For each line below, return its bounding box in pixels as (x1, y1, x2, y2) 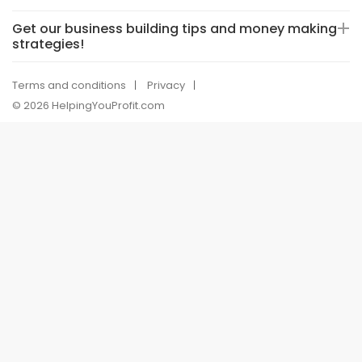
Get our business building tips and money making (12, 19, 337, 38)
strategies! (12, 35, 84, 53)
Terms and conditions (12, 78, 126, 93)
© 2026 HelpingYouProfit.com (12, 98, 165, 113)
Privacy (147, 78, 185, 93)
